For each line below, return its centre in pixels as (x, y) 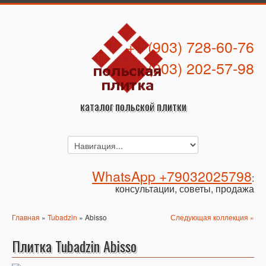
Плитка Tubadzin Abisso (74, 246)
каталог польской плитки (133, 106)
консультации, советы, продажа (185, 189)
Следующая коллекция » (212, 217)
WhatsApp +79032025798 (172, 176)
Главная (26, 217)
